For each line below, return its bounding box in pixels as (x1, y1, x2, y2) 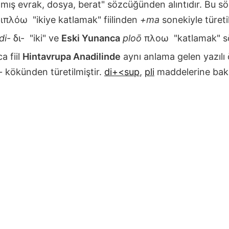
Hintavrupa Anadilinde (22, 51, 121, 62)
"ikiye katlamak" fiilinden (30, 14, 140, 25)
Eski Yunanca (61, 32, 120, 43)
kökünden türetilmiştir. (3, 66, 104, 77)
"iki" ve (27, 32, 61, 43)
